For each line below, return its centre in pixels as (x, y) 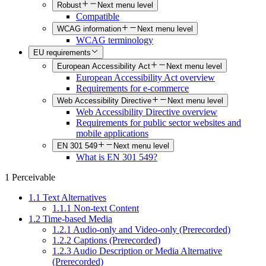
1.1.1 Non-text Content (96, 208)
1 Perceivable (30, 178)
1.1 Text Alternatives (67, 198)
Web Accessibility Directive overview (147, 112)
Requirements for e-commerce (132, 88)
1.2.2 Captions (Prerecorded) (106, 240)
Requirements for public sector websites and (159, 122)
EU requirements (62, 53)
